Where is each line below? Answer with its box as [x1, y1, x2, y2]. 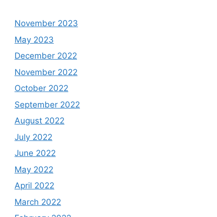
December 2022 [15, 51, 77, 61]
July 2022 [15, 132, 52, 142]
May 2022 [15, 164, 53, 174]
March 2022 [15, 197, 61, 207]
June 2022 [15, 148, 56, 158]
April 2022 [15, 181, 54, 191]
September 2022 [15, 99, 80, 109]
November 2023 [15, 18, 78, 29]
